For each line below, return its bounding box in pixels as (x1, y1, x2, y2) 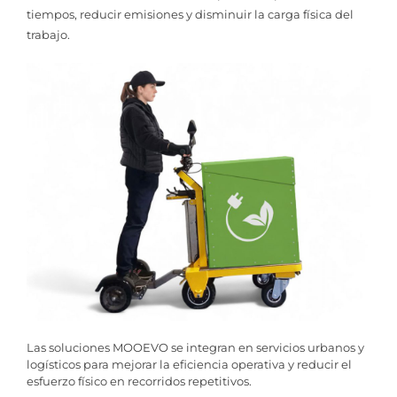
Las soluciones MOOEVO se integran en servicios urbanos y (27, 340, 364, 355)
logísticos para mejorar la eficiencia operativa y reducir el (27, 357, 352, 372)
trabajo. (27, 27, 70, 43)
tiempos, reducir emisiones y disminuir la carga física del (27, 7, 354, 22)
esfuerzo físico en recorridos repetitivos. (27, 374, 252, 389)
